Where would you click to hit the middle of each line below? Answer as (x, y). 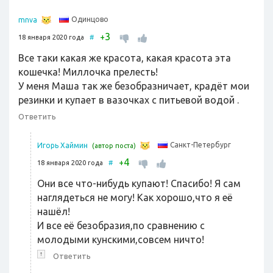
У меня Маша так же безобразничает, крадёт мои (134, 86)
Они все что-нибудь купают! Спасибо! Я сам (139, 184)
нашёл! (54, 212)
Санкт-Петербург (200, 145)
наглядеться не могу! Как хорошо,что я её (135, 198)
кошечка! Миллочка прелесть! (88, 72)
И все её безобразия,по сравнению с (121, 226)
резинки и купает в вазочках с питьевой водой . (129, 100)
